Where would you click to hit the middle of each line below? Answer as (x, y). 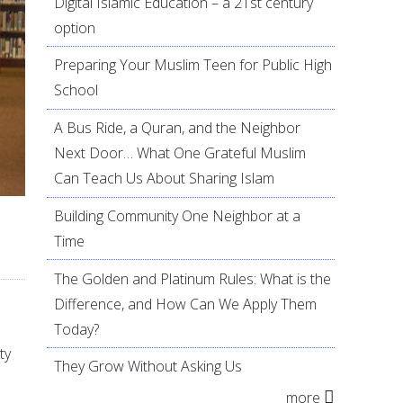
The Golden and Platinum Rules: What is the (193, 278)
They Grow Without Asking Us (148, 367)
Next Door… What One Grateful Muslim (180, 153)
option (75, 27)
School (76, 90)
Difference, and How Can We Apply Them (186, 304)
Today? (77, 329)
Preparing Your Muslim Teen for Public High (193, 65)
